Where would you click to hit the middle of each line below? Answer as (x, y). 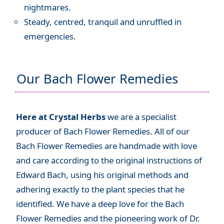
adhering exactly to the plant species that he (100, 189)
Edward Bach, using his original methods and (102, 174)
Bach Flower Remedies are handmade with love (106, 145)
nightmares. (47, 7)
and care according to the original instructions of (109, 160)
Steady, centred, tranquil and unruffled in (102, 22)
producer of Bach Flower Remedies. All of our (102, 131)
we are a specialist (141, 116)
